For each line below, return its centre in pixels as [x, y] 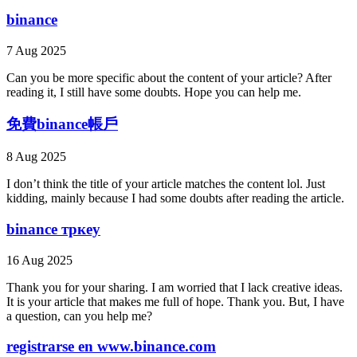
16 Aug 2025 [39, 260]
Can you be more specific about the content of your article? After [169, 77]
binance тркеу [53, 229]
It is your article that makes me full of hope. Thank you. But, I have [175, 301]
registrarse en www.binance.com [111, 347]
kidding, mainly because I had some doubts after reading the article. [175, 198]
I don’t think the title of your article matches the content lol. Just [166, 184]
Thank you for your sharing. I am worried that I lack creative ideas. [175, 287]
